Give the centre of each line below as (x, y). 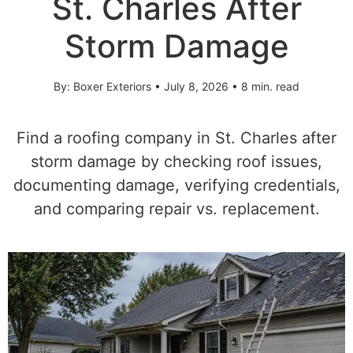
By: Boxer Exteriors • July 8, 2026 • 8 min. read (176, 86)
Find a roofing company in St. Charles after (176, 138)
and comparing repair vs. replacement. (176, 209)
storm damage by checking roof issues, (176, 162)
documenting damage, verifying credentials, (176, 185)
